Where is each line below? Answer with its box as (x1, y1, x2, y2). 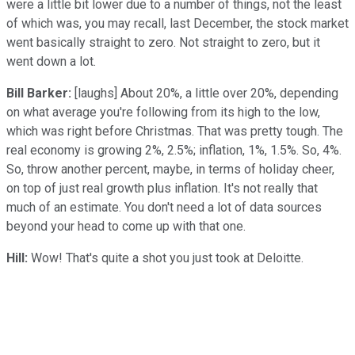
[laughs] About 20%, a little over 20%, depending (71, 85, 338, 101)
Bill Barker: (6, 85, 71, 101)
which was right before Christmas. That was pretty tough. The (6, 123, 343, 139)
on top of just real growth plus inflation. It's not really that (6, 180, 318, 196)
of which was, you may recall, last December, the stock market (6, 15, 349, 31)
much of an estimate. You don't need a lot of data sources (6, 199, 322, 215)
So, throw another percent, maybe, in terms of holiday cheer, (6, 161, 334, 177)
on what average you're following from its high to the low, (6, 104, 320, 120)
